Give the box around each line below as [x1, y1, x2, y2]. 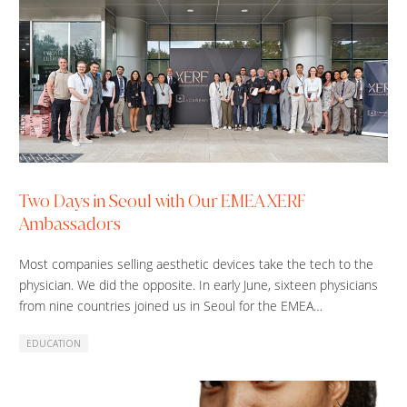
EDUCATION [26, 337, 81, 351]
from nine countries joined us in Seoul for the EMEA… [19, 297, 323, 315]
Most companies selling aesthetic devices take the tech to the [19, 255, 373, 273]
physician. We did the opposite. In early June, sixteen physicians [19, 276, 378, 294]
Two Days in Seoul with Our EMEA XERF [19, 190, 304, 213]
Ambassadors [19, 213, 121, 236]
